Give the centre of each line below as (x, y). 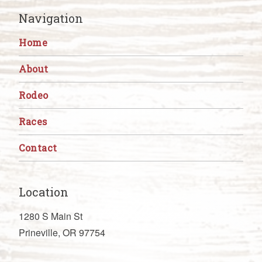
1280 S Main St (51, 216)
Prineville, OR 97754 (62, 232)
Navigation (51, 18)
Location (44, 192)
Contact (38, 147)
